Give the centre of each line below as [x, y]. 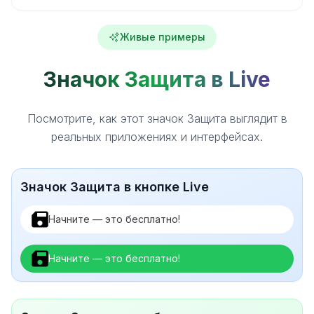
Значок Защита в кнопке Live [115, 187]
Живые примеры [163, 37]
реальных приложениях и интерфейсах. [157, 137]
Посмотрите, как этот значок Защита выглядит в [157, 118]
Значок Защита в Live [157, 79]
